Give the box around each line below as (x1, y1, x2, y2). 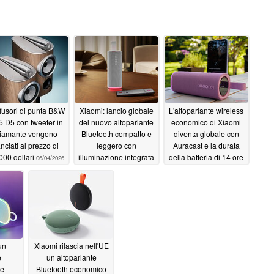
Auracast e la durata (172, 140, 240, 151)
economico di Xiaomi (171, 117, 241, 128)
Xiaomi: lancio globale (79, 105, 154, 116)
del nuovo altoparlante (79, 117, 154, 128)
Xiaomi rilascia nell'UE (34, 240, 109, 251)
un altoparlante (46, 252, 97, 263)
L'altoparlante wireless (169, 105, 243, 116)
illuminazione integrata (78, 152, 154, 163)
